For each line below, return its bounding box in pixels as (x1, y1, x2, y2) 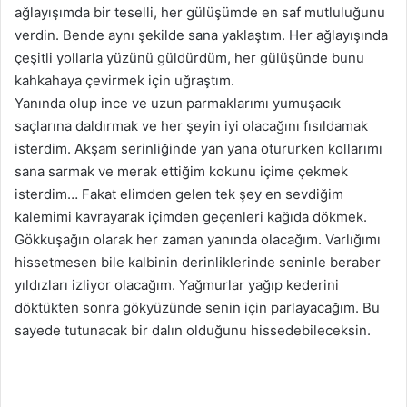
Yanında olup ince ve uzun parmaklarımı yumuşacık (15, 94, 341, 113)
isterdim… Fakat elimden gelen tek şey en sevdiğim (15, 185, 343, 203)
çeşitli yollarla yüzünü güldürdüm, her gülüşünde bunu (15, 49, 364, 67)
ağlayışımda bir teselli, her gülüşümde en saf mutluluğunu (15, 4, 385, 22)
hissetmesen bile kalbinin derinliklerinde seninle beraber (15, 253, 381, 272)
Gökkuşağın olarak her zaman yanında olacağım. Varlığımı (15, 231, 381, 249)
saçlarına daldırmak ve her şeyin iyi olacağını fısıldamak (15, 117, 368, 135)
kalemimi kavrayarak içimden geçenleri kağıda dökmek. (15, 208, 367, 226)
